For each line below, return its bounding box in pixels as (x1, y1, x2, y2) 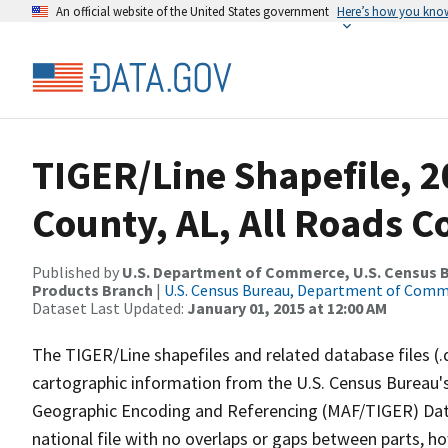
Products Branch (32, 280, 153, 300)
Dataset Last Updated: (32, 298, 187, 318)
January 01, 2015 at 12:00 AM (187, 298, 387, 318)
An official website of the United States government (56, 3, 329, 19)
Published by (32, 262, 122, 282)
